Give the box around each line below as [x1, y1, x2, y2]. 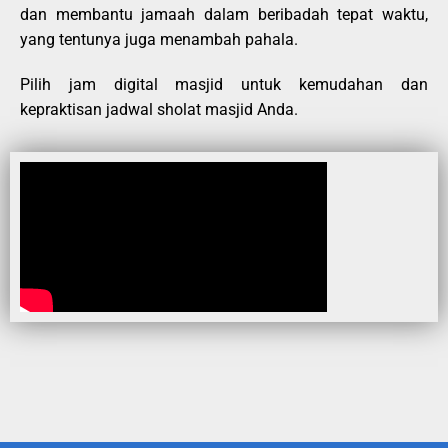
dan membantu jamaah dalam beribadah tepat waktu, [20, 4, 428, 24]
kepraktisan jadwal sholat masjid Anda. [20, 99, 298, 119]
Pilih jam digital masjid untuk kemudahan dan [20, 74, 428, 94]
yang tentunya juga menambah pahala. [20, 29, 302, 49]
